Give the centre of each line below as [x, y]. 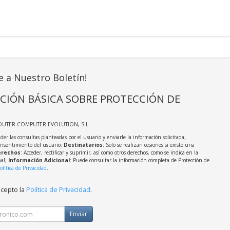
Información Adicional [39, 160]
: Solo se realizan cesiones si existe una [148, 145]
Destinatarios [83, 145]
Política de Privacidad [58, 190]
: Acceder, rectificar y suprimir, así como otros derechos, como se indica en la [109, 153]
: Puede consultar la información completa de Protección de [139, 160]
